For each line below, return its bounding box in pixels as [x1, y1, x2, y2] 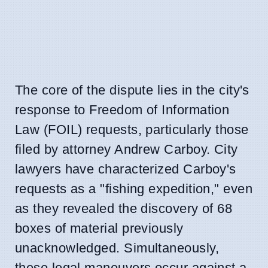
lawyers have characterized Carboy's [15, 161, 236, 176]
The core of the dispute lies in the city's [15, 82, 249, 98]
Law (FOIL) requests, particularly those [15, 121, 249, 137]
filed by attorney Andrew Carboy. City [15, 141, 238, 157]
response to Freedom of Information [15, 102, 230, 117]
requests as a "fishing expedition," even [15, 181, 253, 196]
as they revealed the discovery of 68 [15, 200, 233, 216]
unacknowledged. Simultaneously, [15, 240, 219, 255]
